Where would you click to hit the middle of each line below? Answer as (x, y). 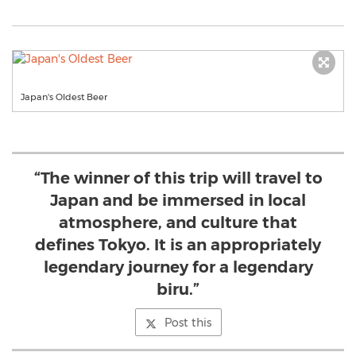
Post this (188, 323)
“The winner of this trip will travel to (178, 178)
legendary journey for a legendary (178, 267)
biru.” (178, 289)
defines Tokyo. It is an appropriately (178, 245)
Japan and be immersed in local (178, 200)
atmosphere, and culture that (178, 222)
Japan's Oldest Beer (64, 97)
